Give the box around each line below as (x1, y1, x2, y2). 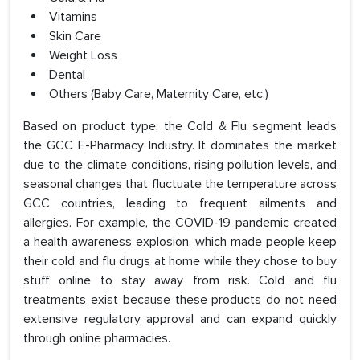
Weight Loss (49, 47, 117, 64)
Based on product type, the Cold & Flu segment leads (23, 118, 337, 135)
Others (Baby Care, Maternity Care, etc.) (49, 86, 268, 103)
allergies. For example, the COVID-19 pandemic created (23, 215, 337, 231)
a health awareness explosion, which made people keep (23, 234, 337, 251)
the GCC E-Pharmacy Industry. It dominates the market (23, 137, 337, 154)
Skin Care (49, 28, 101, 45)
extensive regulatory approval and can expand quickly (23, 311, 337, 328)
